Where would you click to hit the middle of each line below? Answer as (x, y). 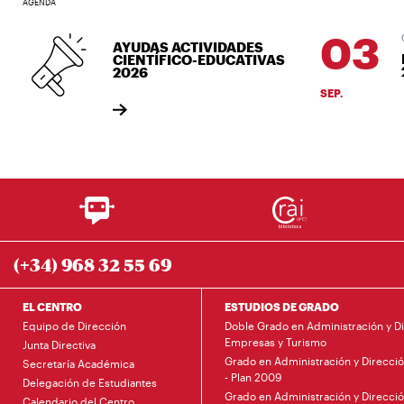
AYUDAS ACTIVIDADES (171, 46)
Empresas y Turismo (275, 341)
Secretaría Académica (78, 363)
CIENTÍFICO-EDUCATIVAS (182, 59)
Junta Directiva (59, 344)
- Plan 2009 (253, 376)
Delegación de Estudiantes (90, 382)
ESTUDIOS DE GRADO (282, 306)
